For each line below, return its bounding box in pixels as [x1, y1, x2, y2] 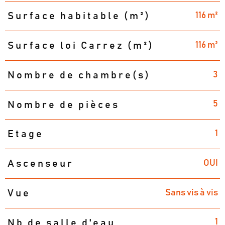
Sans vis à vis [165, 188, 218, 197]
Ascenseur [7, 159, 74, 169]
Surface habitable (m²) [7, 11, 151, 22]
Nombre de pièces [7, 99, 120, 110]
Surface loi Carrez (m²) [7, 41, 154, 51]
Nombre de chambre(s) [7, 70, 151, 80]
